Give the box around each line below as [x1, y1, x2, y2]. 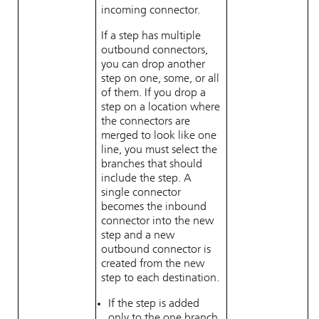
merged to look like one [101, 130, 216, 142]
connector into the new [101, 216, 214, 227]
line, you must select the [101, 145, 217, 156]
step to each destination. [101, 273, 219, 284]
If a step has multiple [101, 31, 201, 42]
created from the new [101, 258, 204, 270]
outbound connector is [101, 244, 211, 256]
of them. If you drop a [101, 88, 206, 99]
